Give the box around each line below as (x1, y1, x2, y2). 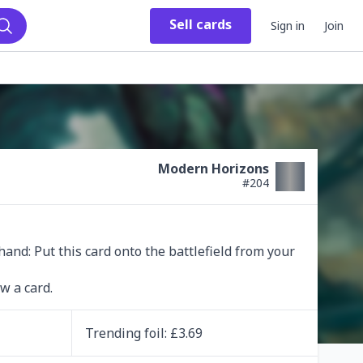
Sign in (271, 17, 305, 33)
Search (3, 33, 43, 49)
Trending (84, 323, 144, 342)
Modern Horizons (158, 160, 269, 177)
